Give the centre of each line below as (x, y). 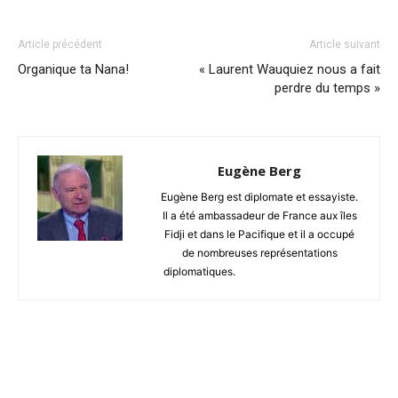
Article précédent (60, 45)
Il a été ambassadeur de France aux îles (259, 216)
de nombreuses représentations (259, 253)
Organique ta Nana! (73, 70)
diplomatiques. (199, 272)
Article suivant (345, 45)
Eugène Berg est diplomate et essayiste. (259, 197)
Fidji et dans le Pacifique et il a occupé (259, 235)
